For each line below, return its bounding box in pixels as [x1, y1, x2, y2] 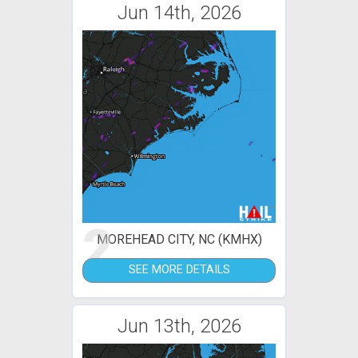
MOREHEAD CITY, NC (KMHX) [96, 232, 262, 248]
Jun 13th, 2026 [117, 314, 241, 337]
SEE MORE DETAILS [128, 263, 230, 277]
